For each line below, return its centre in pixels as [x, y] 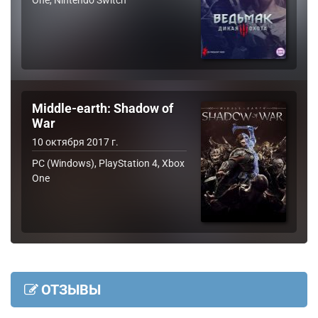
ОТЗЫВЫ [71, 290]
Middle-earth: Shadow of [103, 109]
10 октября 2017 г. [75, 142]
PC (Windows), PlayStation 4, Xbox [108, 164]
